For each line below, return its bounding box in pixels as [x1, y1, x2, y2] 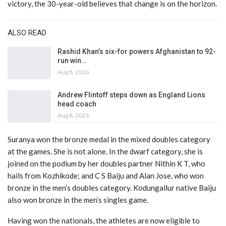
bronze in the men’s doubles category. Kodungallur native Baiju [8, 183, 216, 193]
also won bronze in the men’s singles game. [8, 195, 148, 205]
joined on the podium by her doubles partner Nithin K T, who [8, 159, 205, 168]
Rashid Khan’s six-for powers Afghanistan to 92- [58, 47, 216, 56]
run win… [58, 56, 86, 65]
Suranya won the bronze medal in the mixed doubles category [8, 135, 210, 144]
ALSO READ [8, 28, 46, 38]
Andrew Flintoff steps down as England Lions [58, 90, 205, 99]
